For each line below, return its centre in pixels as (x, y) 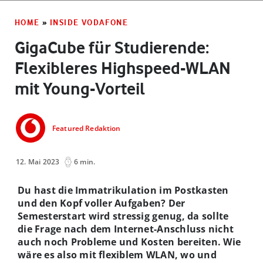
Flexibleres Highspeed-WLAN (123, 68)
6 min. (85, 161)
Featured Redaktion (87, 129)
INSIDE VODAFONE (89, 22)
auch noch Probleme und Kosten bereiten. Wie (129, 242)
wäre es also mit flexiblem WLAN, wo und (117, 254)
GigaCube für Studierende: (112, 47)
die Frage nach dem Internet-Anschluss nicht (126, 229)
